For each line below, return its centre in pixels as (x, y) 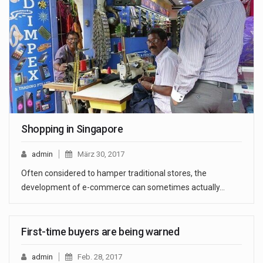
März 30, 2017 (101, 154)
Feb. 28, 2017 (100, 257)
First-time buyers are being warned (100, 231)
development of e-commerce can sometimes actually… (123, 187)
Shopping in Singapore (72, 129)
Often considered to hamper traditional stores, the (114, 173)
